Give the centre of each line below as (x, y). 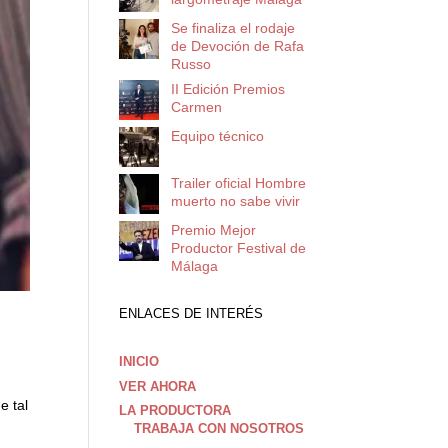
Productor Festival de (238, 248)
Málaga (194, 266)
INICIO (139, 361)
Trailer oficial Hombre (238, 183)
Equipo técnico (217, 136)
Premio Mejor (213, 230)
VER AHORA (158, 386)
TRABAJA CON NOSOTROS (219, 428)
